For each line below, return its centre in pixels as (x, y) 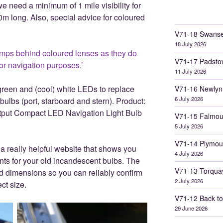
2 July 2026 (189, 181)
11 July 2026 (190, 71)
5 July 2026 (189, 126)
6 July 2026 (189, 99)
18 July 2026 (190, 44)
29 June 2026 (191, 208)
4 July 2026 (189, 154)
